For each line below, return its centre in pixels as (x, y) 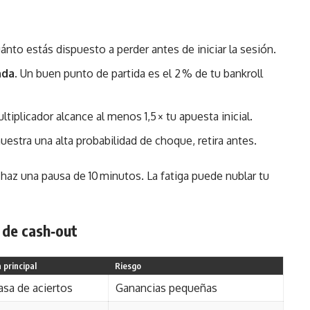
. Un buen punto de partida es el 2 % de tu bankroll (139, 73)
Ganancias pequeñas (166, 288)
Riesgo (128, 266)
